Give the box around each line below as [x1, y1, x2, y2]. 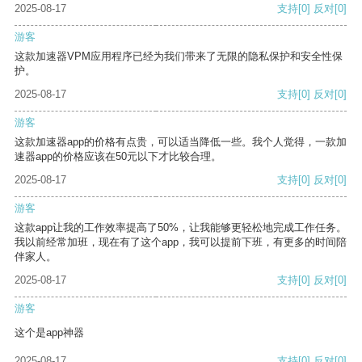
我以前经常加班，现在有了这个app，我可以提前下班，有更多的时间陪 [15, 236, 347, 249]
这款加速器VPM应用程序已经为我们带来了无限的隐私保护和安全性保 [15, 50, 343, 63]
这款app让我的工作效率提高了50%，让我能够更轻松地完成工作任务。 [15, 221, 347, 234]
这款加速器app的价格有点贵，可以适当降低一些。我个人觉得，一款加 [15, 136, 347, 149]
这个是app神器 [15, 326, 84, 339]
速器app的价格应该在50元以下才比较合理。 [15, 150, 221, 163]
